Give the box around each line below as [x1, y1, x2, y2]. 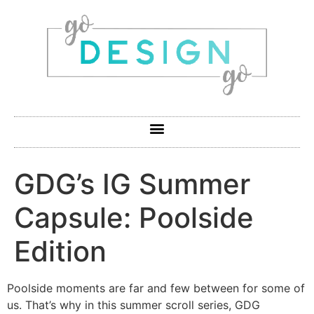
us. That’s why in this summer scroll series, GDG [7, 297, 260, 312]
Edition [14, 233, 107, 268]
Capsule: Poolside [14, 200, 254, 235]
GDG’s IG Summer [14, 166, 250, 201]
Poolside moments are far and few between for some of [7, 280, 305, 295]
